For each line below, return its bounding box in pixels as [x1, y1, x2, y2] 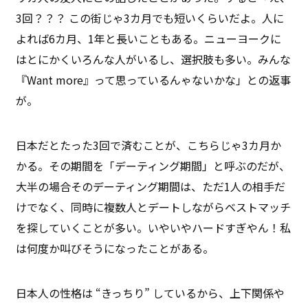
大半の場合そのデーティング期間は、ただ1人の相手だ [16, 177, 286, 195]
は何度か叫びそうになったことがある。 [16, 239, 214, 256]
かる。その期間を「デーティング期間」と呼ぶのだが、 [16, 157, 291, 174]
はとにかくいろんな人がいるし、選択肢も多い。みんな [16, 50, 291, 67]
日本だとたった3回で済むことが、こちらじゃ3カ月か [16, 136, 282, 153]
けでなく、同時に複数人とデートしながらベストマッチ [16, 198, 291, 215]
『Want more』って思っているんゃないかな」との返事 [16, 71, 291, 88]
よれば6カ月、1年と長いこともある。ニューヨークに [16, 30, 282, 47]
